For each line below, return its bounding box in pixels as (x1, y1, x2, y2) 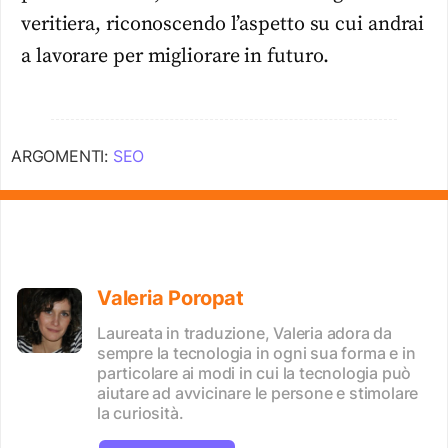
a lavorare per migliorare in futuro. (21, 43, 330, 69)
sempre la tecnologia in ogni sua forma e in (97, 343, 416, 364)
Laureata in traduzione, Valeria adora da (97, 323, 392, 344)
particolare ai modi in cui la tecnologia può (97, 363, 412, 384)
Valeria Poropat (97, 286, 244, 311)
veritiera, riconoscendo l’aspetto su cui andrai (21, 11, 425, 37)
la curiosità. (97, 403, 184, 424)
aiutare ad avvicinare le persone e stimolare (97, 383, 419, 404)
